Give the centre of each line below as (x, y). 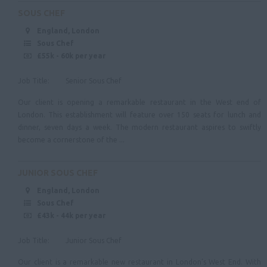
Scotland (156, 122)
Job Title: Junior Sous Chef (70, 240)
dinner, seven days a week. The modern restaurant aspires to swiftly (139, 127)
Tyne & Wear (190, 12)
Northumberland (196, 32)
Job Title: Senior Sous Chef (70, 80)
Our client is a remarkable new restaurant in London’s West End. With (139, 262)
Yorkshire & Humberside (202, 95)
